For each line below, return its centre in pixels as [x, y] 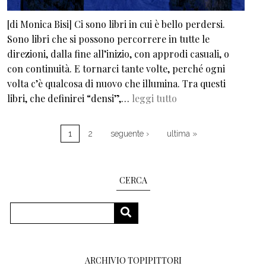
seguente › [129, 134]
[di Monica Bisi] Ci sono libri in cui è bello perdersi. [116, 24]
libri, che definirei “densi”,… [69, 99]
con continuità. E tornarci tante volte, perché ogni [116, 69]
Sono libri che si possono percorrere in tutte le [108, 39]
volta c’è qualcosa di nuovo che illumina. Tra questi [116, 84]
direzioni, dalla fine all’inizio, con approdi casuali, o [118, 54]
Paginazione [33, 117]
